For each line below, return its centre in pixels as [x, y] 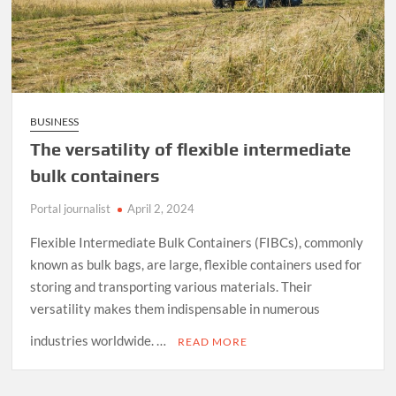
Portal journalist [71, 209]
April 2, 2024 [161, 209]
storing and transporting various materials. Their [171, 287]
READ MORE [213, 342]
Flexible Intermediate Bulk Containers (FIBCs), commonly [197, 243]
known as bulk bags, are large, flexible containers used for [196, 265]
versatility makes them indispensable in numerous [175, 309]
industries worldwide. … [100, 341]
